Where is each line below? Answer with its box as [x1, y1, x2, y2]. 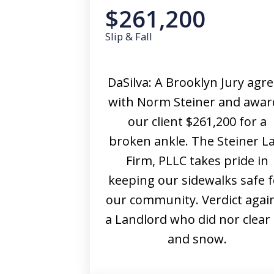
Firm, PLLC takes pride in [125, 152, 268, 169]
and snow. [167, 231, 227, 247]
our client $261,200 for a [127, 113, 267, 130]
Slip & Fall [105, 29, 152, 43]
